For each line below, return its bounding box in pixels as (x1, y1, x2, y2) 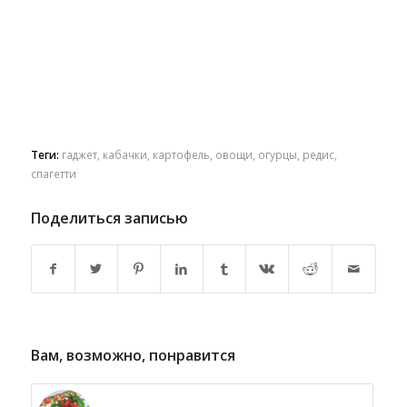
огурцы (257, 146, 297, 162)
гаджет (61, 146, 97, 162)
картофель (152, 146, 210, 162)
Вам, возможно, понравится (30, 344, 235, 365)
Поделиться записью (30, 207, 188, 228)
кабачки (102, 146, 147, 162)
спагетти (30, 165, 76, 181)
